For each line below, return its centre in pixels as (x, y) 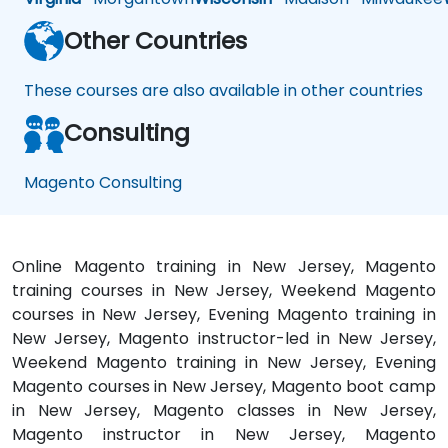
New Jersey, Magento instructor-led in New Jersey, (224, 338)
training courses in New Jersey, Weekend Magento (224, 290)
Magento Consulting (103, 182)
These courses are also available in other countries (223, 90)
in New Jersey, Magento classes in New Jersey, (224, 410)
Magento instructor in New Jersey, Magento (224, 434)
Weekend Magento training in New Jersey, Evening (224, 362)
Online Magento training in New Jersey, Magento (224, 266)
